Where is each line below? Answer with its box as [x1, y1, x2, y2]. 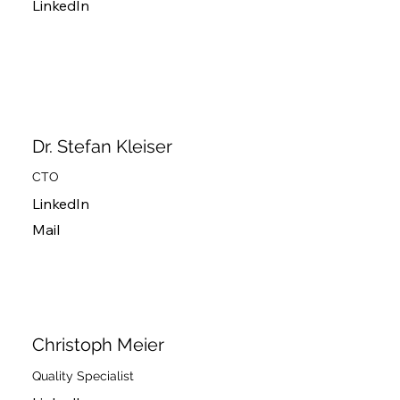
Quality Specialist [31, 368, 134, 383]
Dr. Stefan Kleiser [31, 135, 172, 157]
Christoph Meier [31, 334, 164, 356]
